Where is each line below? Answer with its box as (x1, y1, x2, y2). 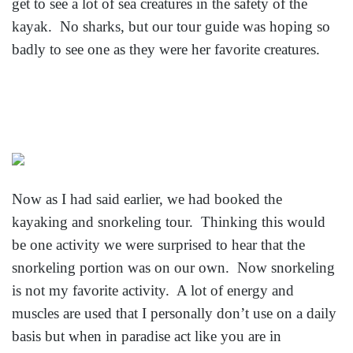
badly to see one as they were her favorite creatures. (12, 41, 320, 58)
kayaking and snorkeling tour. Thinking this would (12, 213, 325, 230)
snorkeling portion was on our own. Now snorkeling (12, 258, 335, 276)
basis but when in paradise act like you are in (12, 327, 281, 344)
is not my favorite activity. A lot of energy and (12, 281, 294, 299)
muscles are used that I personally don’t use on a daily (12, 304, 336, 321)
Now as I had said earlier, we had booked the (12, 190, 282, 207)
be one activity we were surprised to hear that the (12, 236, 305, 253)
